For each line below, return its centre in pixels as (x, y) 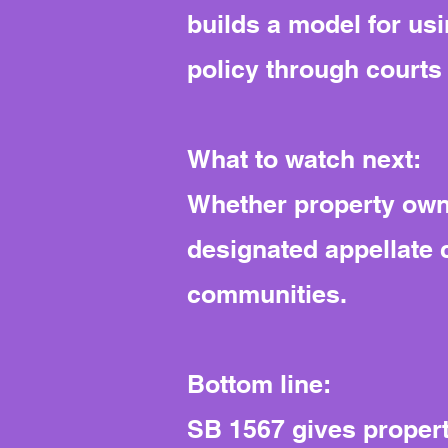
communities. (267, 294)
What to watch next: (304, 159)
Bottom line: (259, 384)
